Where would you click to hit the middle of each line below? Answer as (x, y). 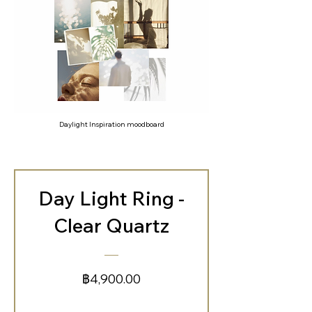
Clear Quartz (111, 226)
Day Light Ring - (111, 198)
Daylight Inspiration (93, 125)
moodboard (145, 125)
